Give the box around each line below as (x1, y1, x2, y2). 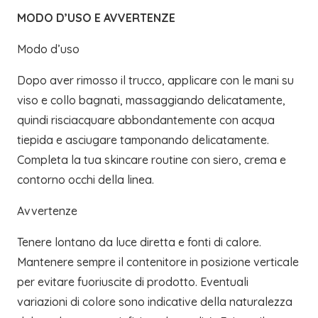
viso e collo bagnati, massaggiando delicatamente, (17, 92, 285, 107)
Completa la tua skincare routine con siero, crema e (17, 152, 286, 167)
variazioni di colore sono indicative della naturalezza (17, 294, 292, 309)
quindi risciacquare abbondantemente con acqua (17, 112, 275, 127)
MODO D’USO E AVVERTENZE (17, 10, 175, 25)
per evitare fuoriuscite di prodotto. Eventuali (17, 274, 248, 289)
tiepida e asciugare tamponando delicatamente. (17, 132, 269, 147)
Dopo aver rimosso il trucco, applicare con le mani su (17, 72, 294, 87)
